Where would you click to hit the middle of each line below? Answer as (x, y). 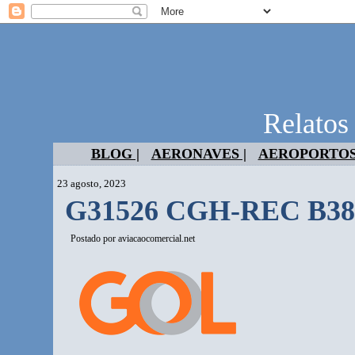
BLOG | (115, 154)
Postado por (95, 239)
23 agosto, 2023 (92, 183)
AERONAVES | (198, 154)
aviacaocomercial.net (157, 239)
